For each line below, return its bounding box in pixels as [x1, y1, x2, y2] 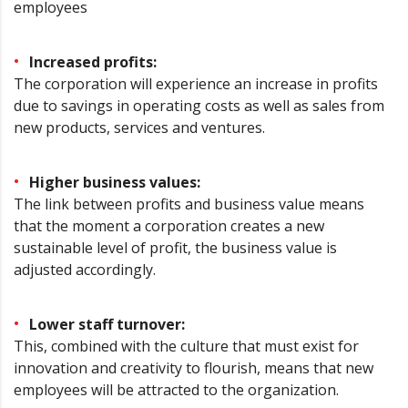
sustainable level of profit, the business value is [14, 238, 337, 259]
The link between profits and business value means [14, 194, 364, 215]
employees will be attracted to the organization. [14, 380, 339, 401]
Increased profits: [29, 52, 157, 73]
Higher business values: [29, 172, 200, 193]
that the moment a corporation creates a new [14, 216, 324, 237]
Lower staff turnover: [29, 314, 185, 335]
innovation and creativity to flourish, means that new [14, 358, 373, 379]
